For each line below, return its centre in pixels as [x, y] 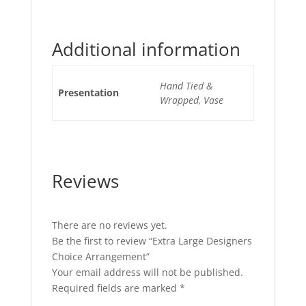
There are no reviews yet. [109, 225]
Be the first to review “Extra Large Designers [152, 241]
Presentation [88, 93]
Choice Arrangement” [100, 256]
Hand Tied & [186, 86]
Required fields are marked [115, 288]
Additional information [146, 49]
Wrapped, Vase [192, 100]
